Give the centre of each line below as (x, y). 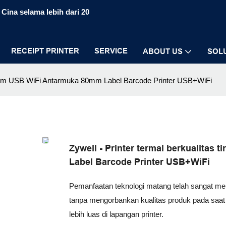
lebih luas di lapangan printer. (116, 214)
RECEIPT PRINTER (45, 51)
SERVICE (111, 51)
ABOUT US (163, 51)
